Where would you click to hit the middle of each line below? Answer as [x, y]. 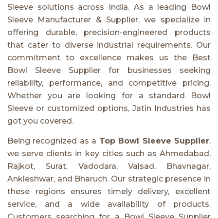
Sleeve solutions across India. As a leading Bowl [109, 7]
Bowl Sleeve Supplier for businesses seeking [109, 70]
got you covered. [40, 121]
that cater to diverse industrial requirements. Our [109, 45]
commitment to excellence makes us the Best [109, 57]
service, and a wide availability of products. [109, 204]
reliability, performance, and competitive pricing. [109, 83]
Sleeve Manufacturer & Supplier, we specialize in [109, 19]
